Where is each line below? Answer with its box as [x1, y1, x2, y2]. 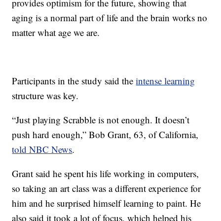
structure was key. [12, 89, 79, 102]
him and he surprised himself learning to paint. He [12, 197, 201, 210]
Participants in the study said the [12, 74, 136, 87]
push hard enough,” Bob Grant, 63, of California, [12, 128, 199, 141]
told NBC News [12, 143, 73, 156]
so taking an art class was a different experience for [12, 182, 201, 195]
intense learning [136, 74, 195, 87]
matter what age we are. [12, 26, 100, 39]
